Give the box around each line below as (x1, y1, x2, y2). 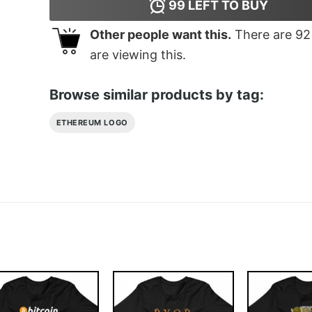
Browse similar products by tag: (49, 86, 264, 103)
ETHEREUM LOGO (56, 117, 128, 127)
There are (231, 27, 295, 42)
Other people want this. (89, 27, 231, 42)
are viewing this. (89, 47, 186, 63)
